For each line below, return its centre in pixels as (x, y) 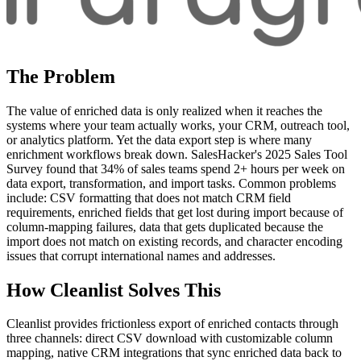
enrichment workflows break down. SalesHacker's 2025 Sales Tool (177, 154)
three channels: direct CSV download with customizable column (170, 338)
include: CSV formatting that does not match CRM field (149, 197)
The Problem (61, 76)
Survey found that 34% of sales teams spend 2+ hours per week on (176, 168)
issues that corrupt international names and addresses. (141, 255)
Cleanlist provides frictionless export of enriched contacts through (172, 324)
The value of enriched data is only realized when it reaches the (164, 110)
